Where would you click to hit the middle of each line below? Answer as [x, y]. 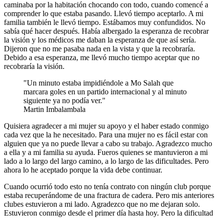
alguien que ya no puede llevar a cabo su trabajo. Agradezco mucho [108, 143]
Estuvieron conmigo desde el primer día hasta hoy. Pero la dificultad [109, 213]
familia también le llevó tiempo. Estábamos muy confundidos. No [105, 22]
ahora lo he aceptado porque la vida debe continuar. [83, 170]
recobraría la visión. [34, 66]
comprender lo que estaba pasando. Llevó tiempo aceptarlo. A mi [104, 13]
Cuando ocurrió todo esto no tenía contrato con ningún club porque [107, 186]
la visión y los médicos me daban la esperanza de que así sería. [100, 40]
